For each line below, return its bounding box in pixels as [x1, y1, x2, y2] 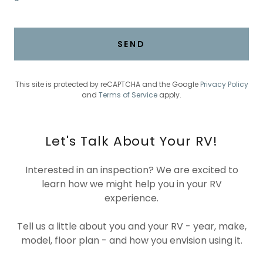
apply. [157, 90, 181, 100]
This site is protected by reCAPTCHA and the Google [15, 79, 200, 90]
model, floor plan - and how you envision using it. [21, 234, 242, 248]
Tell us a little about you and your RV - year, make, [16, 220, 247, 234]
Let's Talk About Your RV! [45, 132, 218, 151]
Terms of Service [99, 90, 157, 100]
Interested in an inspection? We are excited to [25, 163, 238, 177]
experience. [104, 191, 159, 205]
